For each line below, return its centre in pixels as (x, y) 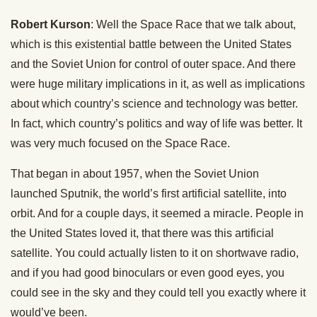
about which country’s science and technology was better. (154, 104)
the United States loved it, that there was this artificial (142, 234)
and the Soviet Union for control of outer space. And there (153, 64)
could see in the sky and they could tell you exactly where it (158, 293)
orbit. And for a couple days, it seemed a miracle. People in (157, 214)
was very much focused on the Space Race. (120, 144)
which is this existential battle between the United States (151, 45)
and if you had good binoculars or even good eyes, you (148, 273)
